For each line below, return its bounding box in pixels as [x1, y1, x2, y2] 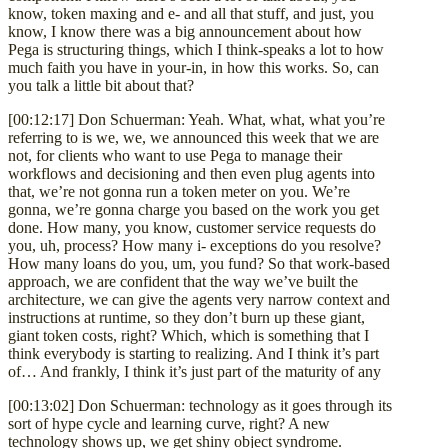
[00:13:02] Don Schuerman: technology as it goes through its [8, 396, 392, 414]
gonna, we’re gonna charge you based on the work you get [8, 200, 379, 218]
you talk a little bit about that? [8, 76, 194, 94]
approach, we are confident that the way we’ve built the [8, 272, 358, 290]
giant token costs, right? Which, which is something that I [8, 326, 369, 344]
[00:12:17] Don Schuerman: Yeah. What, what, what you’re [8, 110, 385, 128]
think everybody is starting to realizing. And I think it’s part [8, 344, 379, 362]
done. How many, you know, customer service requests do [8, 218, 376, 236]
